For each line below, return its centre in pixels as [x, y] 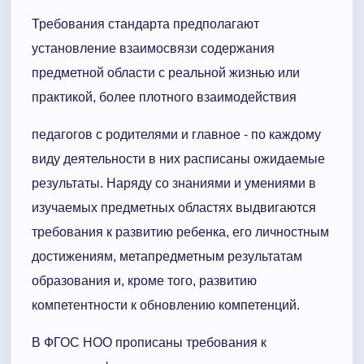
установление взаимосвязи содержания [153, 49]
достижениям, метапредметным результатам [167, 257]
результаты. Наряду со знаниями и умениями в [174, 184]
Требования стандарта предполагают [145, 24]
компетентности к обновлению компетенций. [166, 305]
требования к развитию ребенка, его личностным [180, 232]
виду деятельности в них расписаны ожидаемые [178, 159]
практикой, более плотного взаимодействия [164, 97]
